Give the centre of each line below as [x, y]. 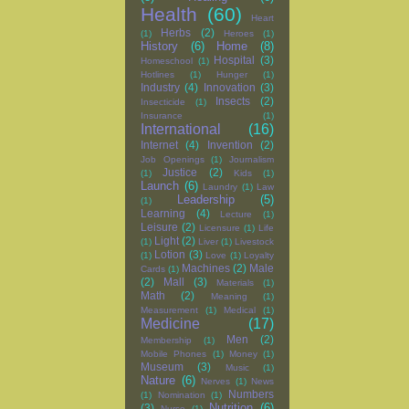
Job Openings [173, 160]
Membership [166, 341]
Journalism [252, 160]
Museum [162, 367]
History [159, 47]
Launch [160, 186]
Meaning [229, 297]
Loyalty [259, 256]
